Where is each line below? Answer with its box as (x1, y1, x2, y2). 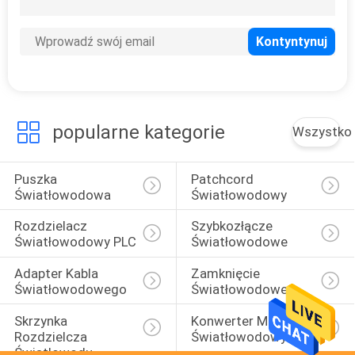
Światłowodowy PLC (13, 234, 136, 250)
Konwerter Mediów (190, 312, 307, 329)
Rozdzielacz (13, 218, 90, 235)
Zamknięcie (190, 265, 263, 282)
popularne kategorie (52, 121, 225, 144)
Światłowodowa (13, 186, 111, 203)
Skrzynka (13, 312, 71, 329)
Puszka (13, 170, 60, 187)
